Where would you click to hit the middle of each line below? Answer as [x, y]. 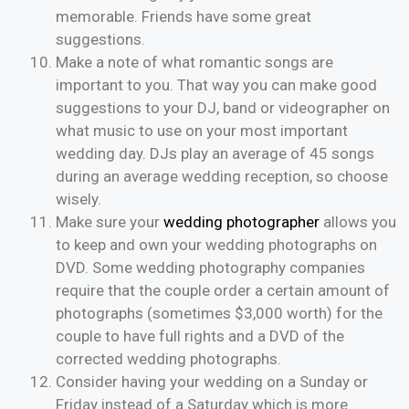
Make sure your [110, 222]
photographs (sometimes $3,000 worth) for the [219, 314]
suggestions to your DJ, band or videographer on [223, 108]
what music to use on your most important [202, 131]
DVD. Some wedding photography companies [210, 268]
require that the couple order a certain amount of [223, 291]
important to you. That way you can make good [216, 85]
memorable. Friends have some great [184, 17]
